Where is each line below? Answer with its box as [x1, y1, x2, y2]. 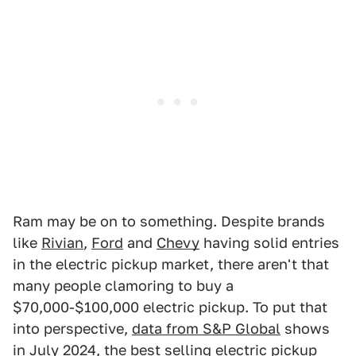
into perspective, [13, 320, 132, 338]
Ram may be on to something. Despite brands [13, 213, 325, 230]
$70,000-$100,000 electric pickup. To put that [13, 299, 327, 316]
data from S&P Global [132, 320, 281, 338]
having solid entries [199, 234, 339, 252]
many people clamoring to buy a [13, 277, 234, 295]
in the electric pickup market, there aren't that [13, 256, 329, 273]
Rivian [41, 234, 83, 252]
